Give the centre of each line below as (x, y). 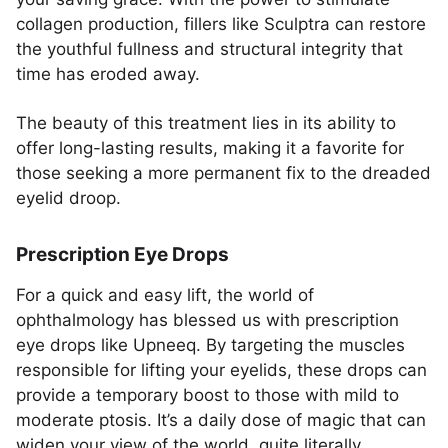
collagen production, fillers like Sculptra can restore (221, 24)
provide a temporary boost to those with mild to (207, 395)
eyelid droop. (68, 198)
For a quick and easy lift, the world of (165, 295)
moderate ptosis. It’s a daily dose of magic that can (221, 420)
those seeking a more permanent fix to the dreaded (223, 173)
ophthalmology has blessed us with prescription (207, 320)
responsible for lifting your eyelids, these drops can (221, 370)
